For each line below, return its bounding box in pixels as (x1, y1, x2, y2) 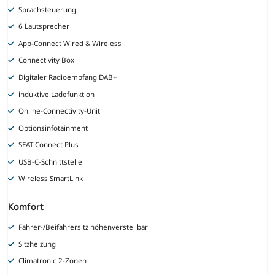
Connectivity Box (18, 55, 75, 65)
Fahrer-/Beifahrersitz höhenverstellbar (18, 222, 149, 232)
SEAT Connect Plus (18, 140, 79, 150)
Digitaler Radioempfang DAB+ (18, 72, 118, 82)
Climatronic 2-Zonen (18, 256, 87, 266)
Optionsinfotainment (18, 123, 88, 133)
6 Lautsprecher (18, 21, 70, 31)
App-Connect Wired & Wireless (18, 38, 122, 48)
